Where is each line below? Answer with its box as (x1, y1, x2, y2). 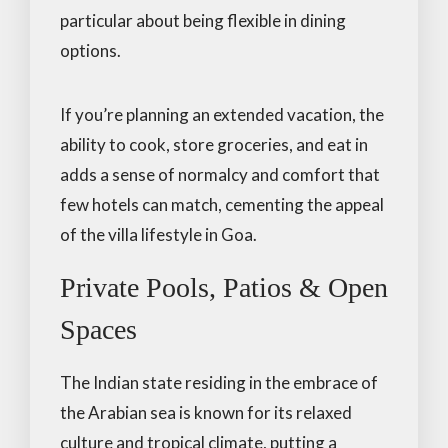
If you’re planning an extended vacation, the (60, 103, 384, 125)
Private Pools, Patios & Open (60, 271, 388, 303)
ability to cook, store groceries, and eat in (60, 133, 368, 155)
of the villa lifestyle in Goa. (60, 223, 257, 245)
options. (60, 39, 121, 61)
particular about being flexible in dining (60, 9, 346, 31)
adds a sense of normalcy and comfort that (60, 163, 380, 185)
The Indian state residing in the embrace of (60, 371, 378, 393)
